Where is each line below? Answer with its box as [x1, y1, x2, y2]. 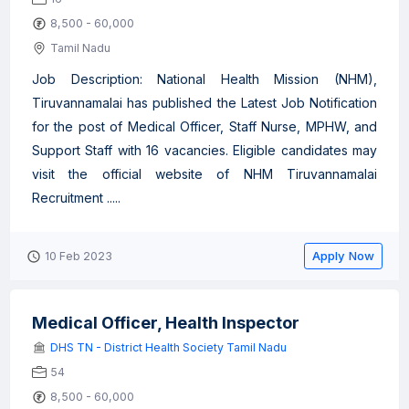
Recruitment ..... [32, 190, 121, 205]
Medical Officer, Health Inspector [32, 313, 299, 332]
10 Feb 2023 [45, 249, 112, 263]
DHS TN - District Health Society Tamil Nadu [50, 341, 287, 354]
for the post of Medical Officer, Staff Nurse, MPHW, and [32, 119, 377, 134]
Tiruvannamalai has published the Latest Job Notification [32, 95, 377, 110]
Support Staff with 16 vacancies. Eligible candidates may [32, 142, 377, 158]
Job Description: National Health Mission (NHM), [32, 71, 377, 87]
